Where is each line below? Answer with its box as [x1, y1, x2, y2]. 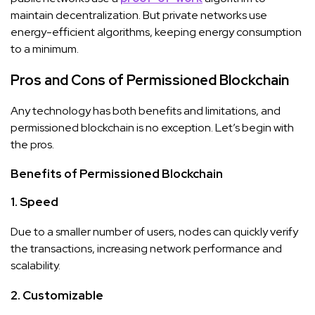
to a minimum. [11, 41, 79, 56]
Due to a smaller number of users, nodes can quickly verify [11, 224, 298, 239]
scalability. [11, 257, 60, 273]
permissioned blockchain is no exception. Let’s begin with [11, 120, 294, 135]
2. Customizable [11, 287, 103, 303]
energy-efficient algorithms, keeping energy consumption [11, 24, 302, 39]
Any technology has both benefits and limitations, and [11, 103, 281, 118]
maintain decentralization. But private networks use [11, 7, 267, 22]
